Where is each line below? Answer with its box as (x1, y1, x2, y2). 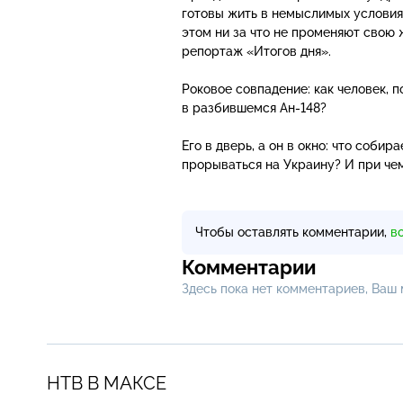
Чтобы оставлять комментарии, (195, 224, 390, 239)
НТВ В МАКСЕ (47, 372, 166, 394)
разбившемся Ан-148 (193, 100, 320, 115)
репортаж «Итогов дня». (182, 43, 331, 58)
